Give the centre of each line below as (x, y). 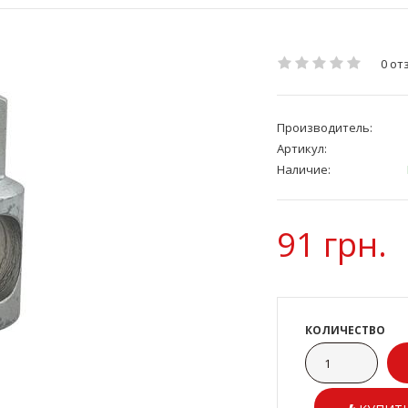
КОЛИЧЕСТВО (345, 330)
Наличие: (304, 169)
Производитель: (325, 127)
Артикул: (302, 148)
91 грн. (332, 244)
